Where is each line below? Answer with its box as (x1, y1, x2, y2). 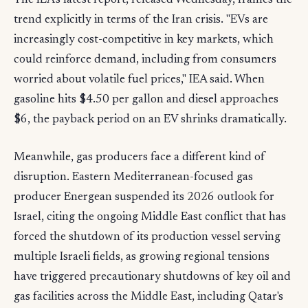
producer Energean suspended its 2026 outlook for (14, 191, 274, 203)
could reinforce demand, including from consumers (14, 54, 276, 66)
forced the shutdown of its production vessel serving (14, 231, 280, 243)
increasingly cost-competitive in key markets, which (14, 34, 274, 46)
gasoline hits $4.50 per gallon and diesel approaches (14, 93, 278, 106)
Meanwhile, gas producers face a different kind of (14, 151, 265, 164)
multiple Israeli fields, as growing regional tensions (14, 251, 269, 263)
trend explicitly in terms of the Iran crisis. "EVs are (14, 14, 268, 26)
